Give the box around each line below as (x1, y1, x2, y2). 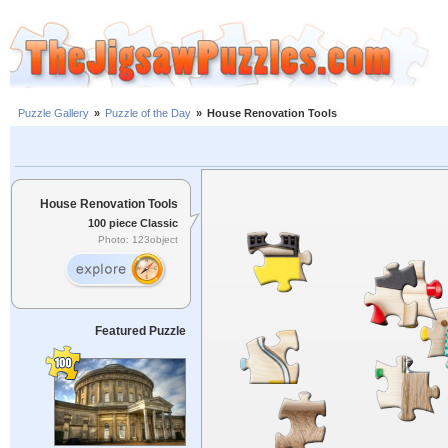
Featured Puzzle (94, 324, 186, 338)
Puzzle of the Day (105, 107, 191, 120)
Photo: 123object (98, 234, 178, 246)
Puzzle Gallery (18, 107, 89, 120)
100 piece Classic (88, 216, 178, 229)
